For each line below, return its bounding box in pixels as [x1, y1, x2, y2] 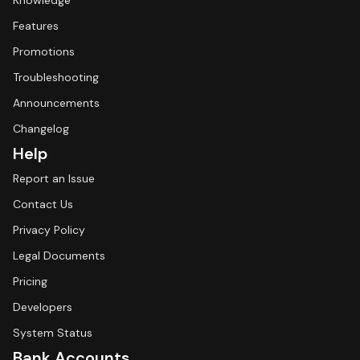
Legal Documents [13, 248, 105, 263]
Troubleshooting [13, 70, 99, 84]
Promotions [13, 44, 75, 59]
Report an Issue [13, 171, 95, 186]
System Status [13, 325, 92, 340]
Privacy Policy [13, 223, 85, 237]
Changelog [13, 121, 69, 136]
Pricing [13, 274, 47, 288]
